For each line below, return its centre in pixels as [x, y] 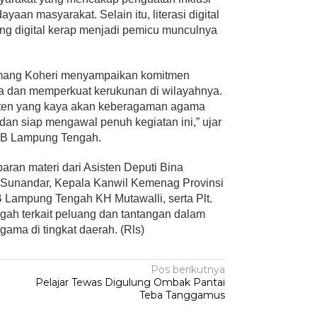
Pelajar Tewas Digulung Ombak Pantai [131, 283]
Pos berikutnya [188, 270]
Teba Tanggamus [183, 295]
